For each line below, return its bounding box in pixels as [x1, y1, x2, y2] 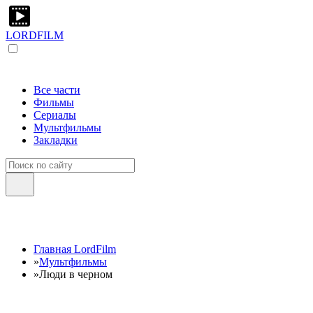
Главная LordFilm [34, 243, 116, 255]
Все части [34, 84, 80, 96]
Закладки [34, 134, 78, 146]
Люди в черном [39, 268, 112, 280]
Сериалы [34, 109, 76, 121]
